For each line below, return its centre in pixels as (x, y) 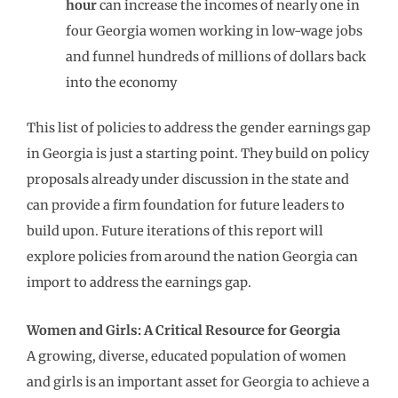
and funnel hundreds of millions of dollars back (215, 56)
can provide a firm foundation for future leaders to (186, 205)
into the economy (121, 82)
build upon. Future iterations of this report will (175, 231)
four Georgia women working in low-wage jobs (214, 31)
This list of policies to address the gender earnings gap (199, 127)
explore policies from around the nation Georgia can (192, 256)
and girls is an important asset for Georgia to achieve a (198, 382)
